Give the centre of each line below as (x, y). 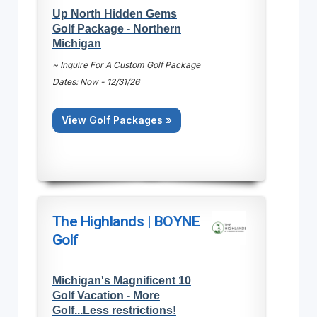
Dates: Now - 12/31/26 (96, 81)
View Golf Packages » (116, 120)
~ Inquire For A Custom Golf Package (126, 64)
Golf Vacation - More (106, 295)
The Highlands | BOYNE (126, 221)
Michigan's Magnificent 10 (121, 280)
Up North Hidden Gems (114, 13)
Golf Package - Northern (116, 28)
